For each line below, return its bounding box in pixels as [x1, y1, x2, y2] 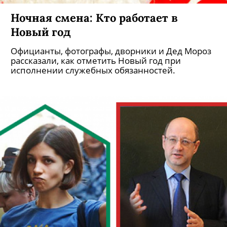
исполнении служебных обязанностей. [11, 64, 175, 76]
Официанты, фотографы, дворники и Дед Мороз [11, 45, 211, 57]
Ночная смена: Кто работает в [11, 10, 178, 25]
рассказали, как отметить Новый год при [11, 55, 181, 66]
